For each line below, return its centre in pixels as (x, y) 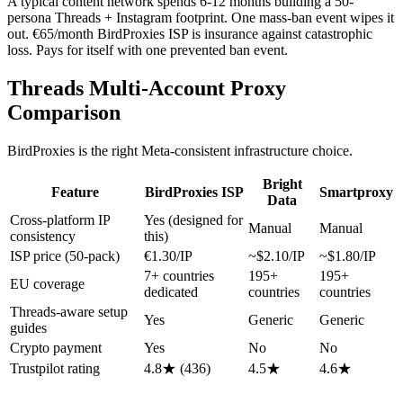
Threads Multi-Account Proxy (147, 88)
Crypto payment (56, 347)
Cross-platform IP (60, 219)
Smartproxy (356, 192)
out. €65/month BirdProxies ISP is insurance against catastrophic (190, 33)
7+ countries (179, 275)
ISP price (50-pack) (65, 255)
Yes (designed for (193, 219)
